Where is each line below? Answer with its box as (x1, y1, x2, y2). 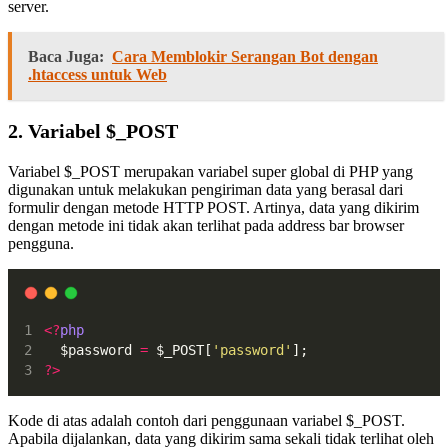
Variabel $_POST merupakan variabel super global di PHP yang (8, 162, 413, 180)
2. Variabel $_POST (8, 119, 178, 142)
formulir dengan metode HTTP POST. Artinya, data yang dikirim (8, 198, 419, 216)
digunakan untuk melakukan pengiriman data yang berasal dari (8, 180, 403, 198)
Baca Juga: (28, 47, 104, 65)
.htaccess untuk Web (28, 65, 167, 83)
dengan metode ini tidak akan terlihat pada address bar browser (8, 216, 404, 234)
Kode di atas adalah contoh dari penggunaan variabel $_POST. (8, 411, 405, 429)
